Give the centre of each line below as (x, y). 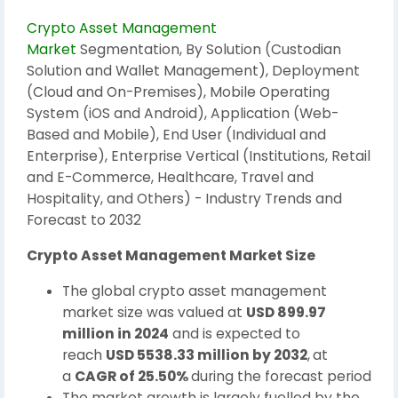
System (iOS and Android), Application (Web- (183, 113)
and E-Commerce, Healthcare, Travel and (170, 177)
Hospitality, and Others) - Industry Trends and (184, 199)
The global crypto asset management (195, 291)
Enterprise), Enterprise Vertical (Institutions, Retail (199, 156)
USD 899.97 (286, 312)
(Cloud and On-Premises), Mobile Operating (178, 92)
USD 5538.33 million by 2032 (207, 355)
